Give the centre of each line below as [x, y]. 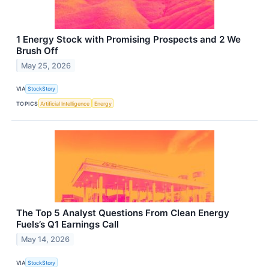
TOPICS [27, 103]
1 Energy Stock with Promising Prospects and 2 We [128, 39]
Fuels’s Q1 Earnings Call [68, 225]
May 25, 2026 [46, 65]
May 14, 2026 [46, 239]
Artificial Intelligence [65, 103]
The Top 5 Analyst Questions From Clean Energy [123, 213]
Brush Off [37, 50]
